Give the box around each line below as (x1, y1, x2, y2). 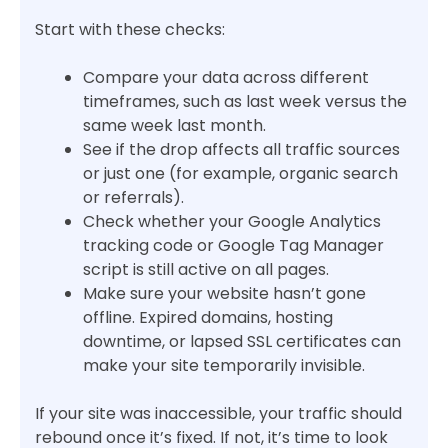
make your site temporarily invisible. (83, 354, 365, 378)
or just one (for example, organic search (83, 162, 398, 186)
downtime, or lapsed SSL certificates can (83, 330, 401, 354)
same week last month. (83, 114, 266, 138)
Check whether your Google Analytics (83, 210, 381, 234)
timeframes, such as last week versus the (83, 90, 407, 114)
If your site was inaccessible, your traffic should (35, 402, 402, 426)
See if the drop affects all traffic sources (83, 138, 400, 162)
